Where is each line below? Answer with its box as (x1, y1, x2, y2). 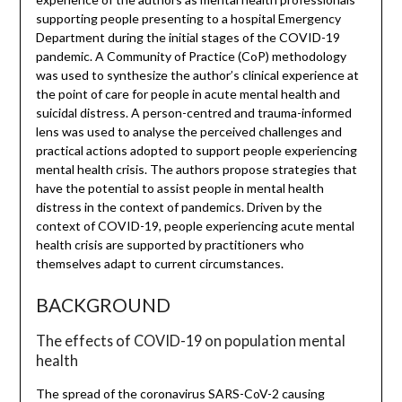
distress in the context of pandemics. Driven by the (35, 199, 322, 215)
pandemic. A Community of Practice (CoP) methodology (35, 48, 346, 65)
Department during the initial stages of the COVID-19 (35, 30, 340, 46)
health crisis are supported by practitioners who (35, 237, 304, 253)
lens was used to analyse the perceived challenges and (35, 124, 342, 140)
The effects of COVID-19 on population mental (35, 332, 345, 350)
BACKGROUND (35, 293, 170, 317)
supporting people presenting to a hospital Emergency (35, 11, 341, 27)
